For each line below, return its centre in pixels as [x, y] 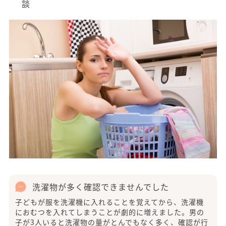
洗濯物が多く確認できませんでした [101, 187]
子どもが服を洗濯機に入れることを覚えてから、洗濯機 [109, 202]
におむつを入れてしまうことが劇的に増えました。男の [110, 212]
